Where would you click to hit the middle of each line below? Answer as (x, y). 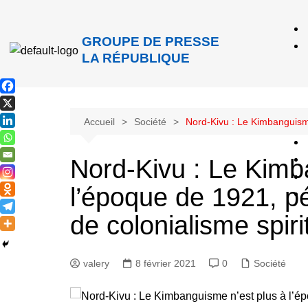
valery (96, 263)
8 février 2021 (166, 263)
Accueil (99, 122)
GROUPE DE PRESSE (150, 42)
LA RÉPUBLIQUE (135, 58)
